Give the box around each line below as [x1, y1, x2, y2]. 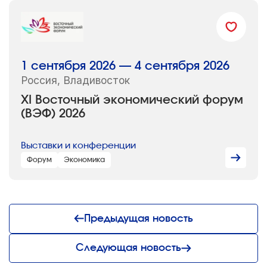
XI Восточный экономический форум [20, 94, 243, 106]
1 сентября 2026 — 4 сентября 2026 [20, 60, 229, 72]
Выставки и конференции [20, 141, 136, 151]
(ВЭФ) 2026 [20, 107, 85, 120]
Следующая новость [75, 243, 181, 253]
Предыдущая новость [84, 213, 194, 223]
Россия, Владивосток [20, 73, 130, 86]
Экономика [63, 156, 105, 164]
